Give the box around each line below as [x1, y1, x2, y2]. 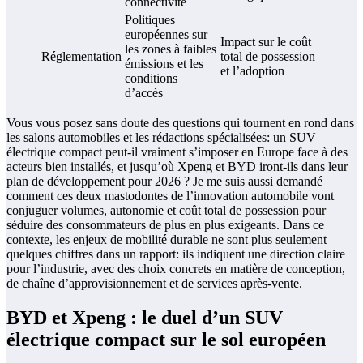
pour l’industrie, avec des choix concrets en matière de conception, [6, 262, 345, 276]
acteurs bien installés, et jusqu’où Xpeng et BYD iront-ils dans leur [6, 160, 348, 174]
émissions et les [125, 57, 203, 71]
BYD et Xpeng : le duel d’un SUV [6, 307, 283, 329]
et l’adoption [220, 64, 284, 79]
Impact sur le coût [220, 35, 311, 49]
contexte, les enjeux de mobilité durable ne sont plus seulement [6, 233, 327, 247]
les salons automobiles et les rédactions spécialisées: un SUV [6, 130, 316, 145]
